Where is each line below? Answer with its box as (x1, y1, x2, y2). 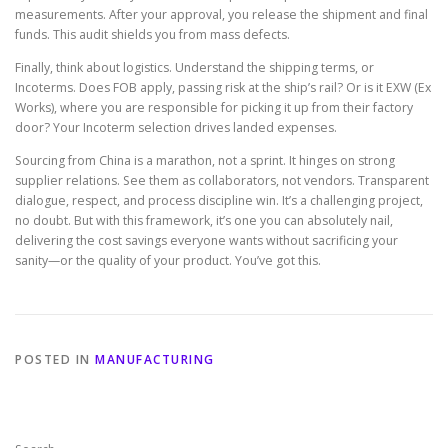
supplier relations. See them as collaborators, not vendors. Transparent (15, 171, 429, 189)
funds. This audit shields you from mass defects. (15, 25, 290, 43)
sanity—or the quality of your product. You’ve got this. (15, 251, 321, 269)
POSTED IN (15, 350, 95, 368)
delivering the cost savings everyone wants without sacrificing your (15, 231, 398, 249)
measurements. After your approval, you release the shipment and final (15, 5, 428, 23)
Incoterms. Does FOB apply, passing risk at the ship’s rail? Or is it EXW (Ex (15, 78, 431, 96)
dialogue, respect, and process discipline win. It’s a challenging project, (15, 191, 423, 209)
